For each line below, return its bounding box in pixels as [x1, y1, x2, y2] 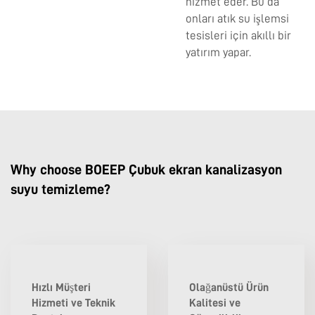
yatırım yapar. [186, 46, 251, 59]
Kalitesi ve [189, 297, 240, 309]
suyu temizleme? [11, 182, 110, 197]
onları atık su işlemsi [186, 13, 289, 25]
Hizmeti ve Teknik [32, 297, 115, 309]
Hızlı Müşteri [32, 282, 91, 294]
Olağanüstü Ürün [189, 282, 269, 294]
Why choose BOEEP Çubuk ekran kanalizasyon [11, 162, 282, 177]
